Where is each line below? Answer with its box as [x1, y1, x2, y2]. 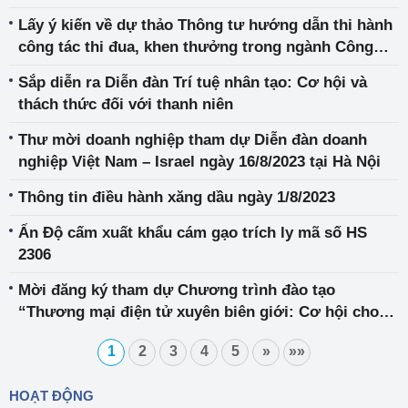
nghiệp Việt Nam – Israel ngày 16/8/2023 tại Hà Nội [18, 153, 381, 170]
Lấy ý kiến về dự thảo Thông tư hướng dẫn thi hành [18, 16, 393, 34]
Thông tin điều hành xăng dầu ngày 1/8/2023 [18, 189, 335, 206]
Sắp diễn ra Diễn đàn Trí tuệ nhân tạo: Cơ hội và [18, 74, 367, 91]
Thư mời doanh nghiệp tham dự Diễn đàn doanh [18, 131, 367, 148]
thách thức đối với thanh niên [18, 96, 233, 113]
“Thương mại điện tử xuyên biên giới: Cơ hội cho [18, 303, 379, 321]
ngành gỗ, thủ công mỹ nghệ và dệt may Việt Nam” [18, 325, 386, 342]
